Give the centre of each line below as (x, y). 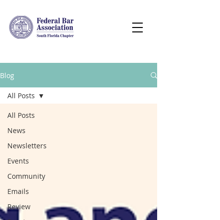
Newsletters (27, 146)
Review (19, 206)
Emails (18, 191)
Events (18, 161)
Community (26, 176)
